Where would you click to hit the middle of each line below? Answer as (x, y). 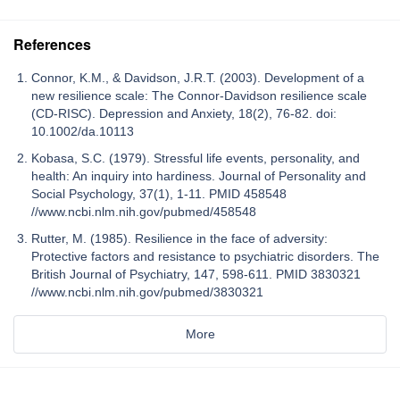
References (52, 45)
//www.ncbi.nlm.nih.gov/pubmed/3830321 (147, 292)
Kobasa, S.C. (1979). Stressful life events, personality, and (196, 158)
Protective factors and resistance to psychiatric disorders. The (205, 257)
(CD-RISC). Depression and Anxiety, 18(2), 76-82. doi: (184, 114)
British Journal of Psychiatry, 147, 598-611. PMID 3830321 (196, 275)
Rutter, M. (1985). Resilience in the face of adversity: (179, 239)
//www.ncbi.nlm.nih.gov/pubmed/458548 (144, 212)
